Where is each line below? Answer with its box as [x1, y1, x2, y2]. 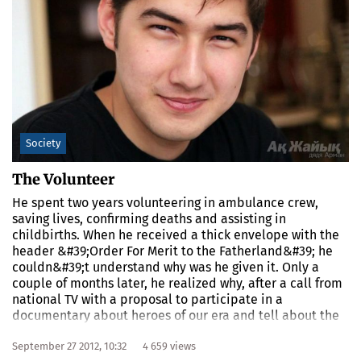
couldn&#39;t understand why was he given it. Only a [12, 259, 319, 275]
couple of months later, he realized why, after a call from [12, 275, 342, 291]
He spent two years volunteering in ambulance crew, [12, 194, 318, 210]
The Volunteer [12, 169, 115, 189]
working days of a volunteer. [12, 323, 175, 339]
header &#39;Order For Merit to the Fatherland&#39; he [12, 243, 333, 259]
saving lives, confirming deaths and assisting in [12, 210, 286, 226]
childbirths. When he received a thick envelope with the [12, 226, 339, 243]
